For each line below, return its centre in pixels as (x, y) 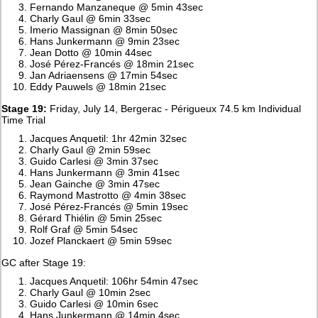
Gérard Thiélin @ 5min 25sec (96, 218)
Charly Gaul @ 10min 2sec (91, 292)
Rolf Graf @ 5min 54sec (84, 229)
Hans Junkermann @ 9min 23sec (105, 41)
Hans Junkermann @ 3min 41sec (105, 172)
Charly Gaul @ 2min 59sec (91, 149)
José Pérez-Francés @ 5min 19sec (109, 206)
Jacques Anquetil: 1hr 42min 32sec (109, 138)
